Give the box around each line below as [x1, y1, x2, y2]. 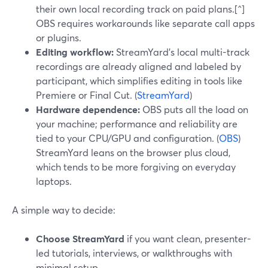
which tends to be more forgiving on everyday [36, 160, 236, 173]
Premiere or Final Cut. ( [36, 89, 137, 101]
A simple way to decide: [12, 203, 115, 216]
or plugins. [36, 31, 81, 44]
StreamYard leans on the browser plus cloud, [36, 146, 230, 159]
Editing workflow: [36, 45, 114, 58]
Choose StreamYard [36, 232, 124, 245]
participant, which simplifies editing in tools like [36, 74, 242, 87]
